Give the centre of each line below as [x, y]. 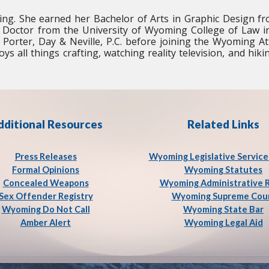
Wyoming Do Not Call [46, 209]
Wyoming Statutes [223, 170]
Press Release [44, 156]
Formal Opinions [46, 170]
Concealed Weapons [46, 183]
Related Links [223, 124]
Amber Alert [46, 222]
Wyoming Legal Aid [223, 222]
